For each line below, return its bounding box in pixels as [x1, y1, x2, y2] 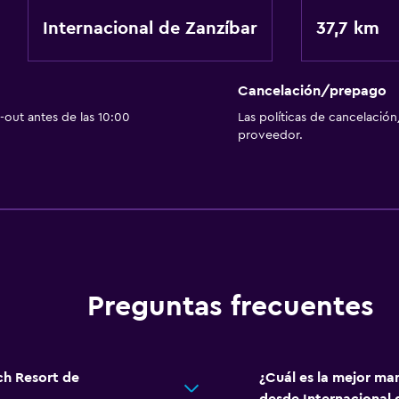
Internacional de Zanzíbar [42, 20, 257, 37]
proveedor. [237, 129, 303, 142]
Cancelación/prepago [237, 84, 387, 99]
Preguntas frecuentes [86, 292, 374, 322]
